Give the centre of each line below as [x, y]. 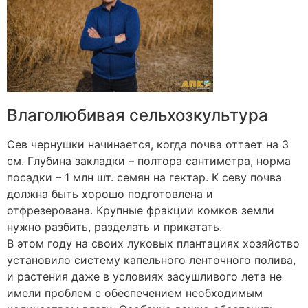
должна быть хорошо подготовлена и [110, 194]
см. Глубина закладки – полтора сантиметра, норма [149, 161]
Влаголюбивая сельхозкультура [137, 115]
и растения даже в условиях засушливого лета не [144, 276]
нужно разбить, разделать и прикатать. [114, 227]
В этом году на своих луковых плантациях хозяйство [153, 243]
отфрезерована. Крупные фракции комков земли [141, 210]
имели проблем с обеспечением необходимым [135, 293]
